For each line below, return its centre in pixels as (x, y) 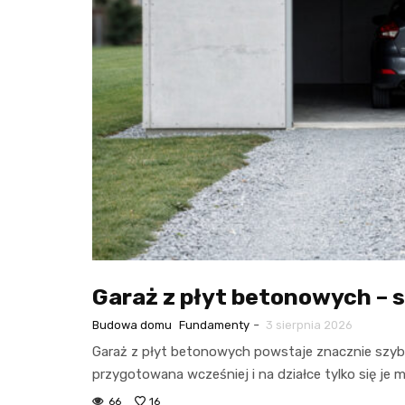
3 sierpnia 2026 (309, 325)
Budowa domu (132, 325)
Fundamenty (214, 325)
